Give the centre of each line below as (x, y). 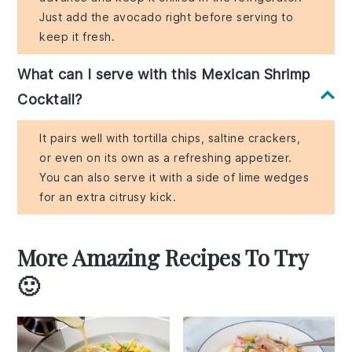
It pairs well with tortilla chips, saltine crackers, (170, 138)
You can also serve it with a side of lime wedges (174, 178)
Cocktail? (50, 100)
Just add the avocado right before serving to (167, 17)
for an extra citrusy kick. (108, 197)
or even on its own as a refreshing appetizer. (166, 158)
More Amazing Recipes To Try (163, 258)
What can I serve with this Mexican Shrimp (164, 75)
